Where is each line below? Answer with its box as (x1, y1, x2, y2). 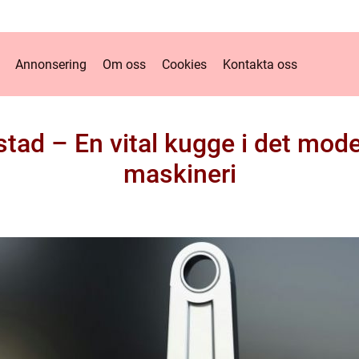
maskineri (123, 159, 236, 189)
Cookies (162, 56, 207, 72)
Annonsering (15, 56, 87, 72)
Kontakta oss (223, 56, 297, 72)
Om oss (103, 56, 146, 72)
